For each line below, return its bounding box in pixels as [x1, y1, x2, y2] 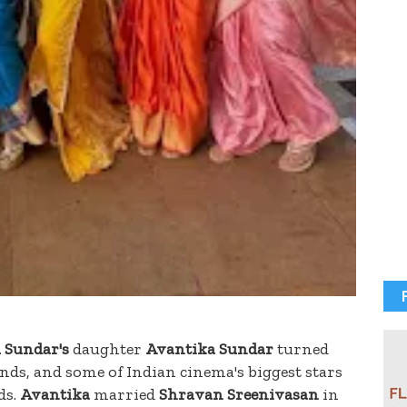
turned [273, 339, 329, 360]
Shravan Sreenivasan [159, 384, 319, 405]
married [90, 384, 159, 405]
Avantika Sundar [145, 339, 273, 360]
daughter [69, 339, 145, 360]
